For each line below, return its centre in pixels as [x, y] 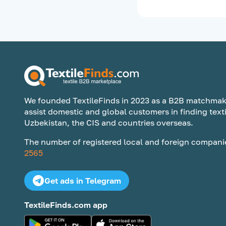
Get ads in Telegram [83, 181]
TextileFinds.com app [66, 205]
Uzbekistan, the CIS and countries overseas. [109, 123]
